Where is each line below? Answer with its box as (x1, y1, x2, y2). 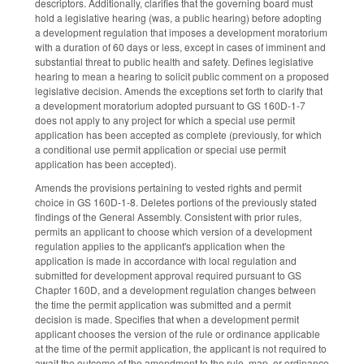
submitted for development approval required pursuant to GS (35, 268, 301, 283)
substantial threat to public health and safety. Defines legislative (35, 54, 314, 69)
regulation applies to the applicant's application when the (35, 239, 285, 253)
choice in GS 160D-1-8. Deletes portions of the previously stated (35, 195, 317, 210)
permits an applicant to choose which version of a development (35, 224, 312, 239)
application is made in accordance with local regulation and (35, 253, 297, 268)
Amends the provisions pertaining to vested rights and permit (35, 180, 301, 195)
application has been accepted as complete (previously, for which (35, 128, 322, 142)
